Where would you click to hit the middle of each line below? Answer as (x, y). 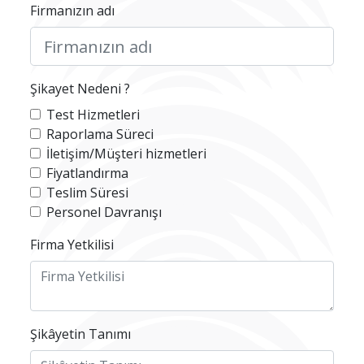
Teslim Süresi (88, 193)
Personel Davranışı (104, 212)
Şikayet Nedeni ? (80, 89)
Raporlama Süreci (100, 134)
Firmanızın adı (73, 11)
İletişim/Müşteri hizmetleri (127, 154)
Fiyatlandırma (88, 173)
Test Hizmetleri (93, 115)
